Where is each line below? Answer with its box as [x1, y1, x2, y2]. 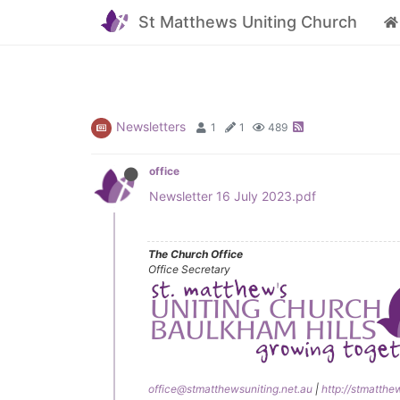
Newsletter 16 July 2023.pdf [149, 188, 316, 204]
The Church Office [148, 247, 243, 261]
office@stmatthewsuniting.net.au [148, 382, 312, 396]
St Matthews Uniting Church [137, 12, 357, 31]
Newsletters [116, 119, 186, 134]
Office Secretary [148, 262, 230, 276]
